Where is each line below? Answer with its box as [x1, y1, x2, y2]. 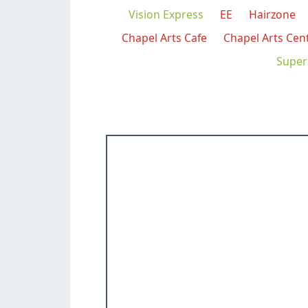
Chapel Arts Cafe [122, 30, 207, 45]
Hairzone [249, 6, 296, 22]
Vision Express [129, 6, 203, 22]
